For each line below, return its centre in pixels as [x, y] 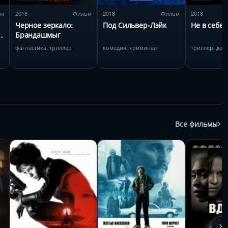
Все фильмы [196, 123]
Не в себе [207, 25]
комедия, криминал [130, 47]
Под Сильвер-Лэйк [135, 25]
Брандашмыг [38, 34]
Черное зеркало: [44, 25]
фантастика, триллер [43, 47]
